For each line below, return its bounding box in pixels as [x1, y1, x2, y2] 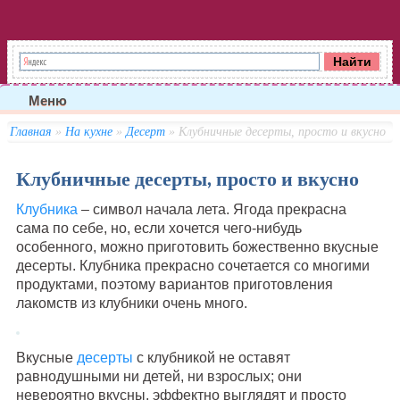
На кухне [64, 124, 112, 138]
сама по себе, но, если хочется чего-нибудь [15, 220, 302, 236]
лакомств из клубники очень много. [15, 295, 247, 311]
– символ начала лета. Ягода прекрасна [77, 201, 346, 217]
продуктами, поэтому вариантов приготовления [15, 276, 333, 292]
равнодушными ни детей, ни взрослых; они [15, 368, 302, 384]
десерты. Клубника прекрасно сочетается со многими [15, 257, 370, 273]
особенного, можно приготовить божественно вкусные [15, 238, 379, 254]
